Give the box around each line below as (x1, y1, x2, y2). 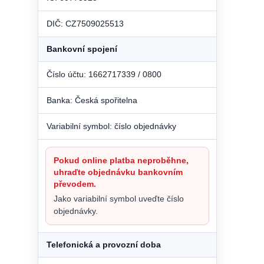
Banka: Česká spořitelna (47, 95, 137, 105)
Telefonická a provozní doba (47, 239, 161, 249)
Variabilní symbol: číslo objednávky (47, 121, 176, 131)
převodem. (54, 179, 96, 189)
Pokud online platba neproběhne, (54, 155, 189, 165)
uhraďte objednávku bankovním (54, 167, 183, 177)
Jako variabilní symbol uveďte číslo (54, 193, 184, 203)
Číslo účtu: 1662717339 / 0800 (47, 69, 161, 79)
